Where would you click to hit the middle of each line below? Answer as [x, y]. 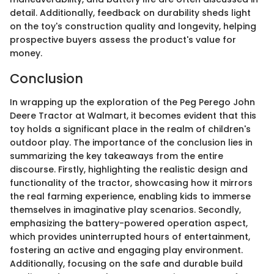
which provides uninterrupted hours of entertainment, [130, 236]
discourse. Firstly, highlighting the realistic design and [129, 169]
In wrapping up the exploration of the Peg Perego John [132, 102]
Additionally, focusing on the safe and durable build [126, 263]
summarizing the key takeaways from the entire [117, 156]
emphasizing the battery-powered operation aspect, [129, 223]
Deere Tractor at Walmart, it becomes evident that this [133, 115]
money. [26, 54]
